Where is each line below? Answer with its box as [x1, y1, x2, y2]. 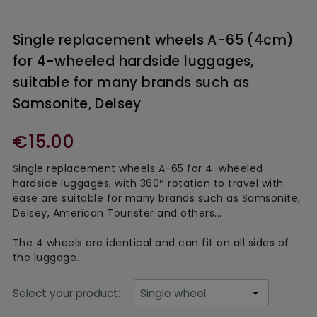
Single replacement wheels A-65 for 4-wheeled [12, 161, 263, 176]
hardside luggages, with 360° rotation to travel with [12, 176, 284, 191]
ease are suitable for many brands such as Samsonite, [12, 191, 301, 206]
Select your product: [12, 285, 123, 301]
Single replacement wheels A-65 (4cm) [12, 30, 294, 50]
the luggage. [12, 250, 79, 265]
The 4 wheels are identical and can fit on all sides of [12, 236, 289, 250]
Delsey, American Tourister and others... [12, 206, 222, 221]
